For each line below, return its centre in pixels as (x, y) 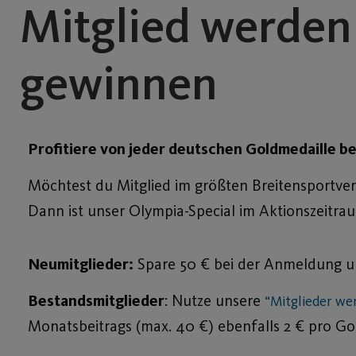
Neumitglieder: (81, 263)
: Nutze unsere (215, 301)
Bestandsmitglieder (96, 301)
